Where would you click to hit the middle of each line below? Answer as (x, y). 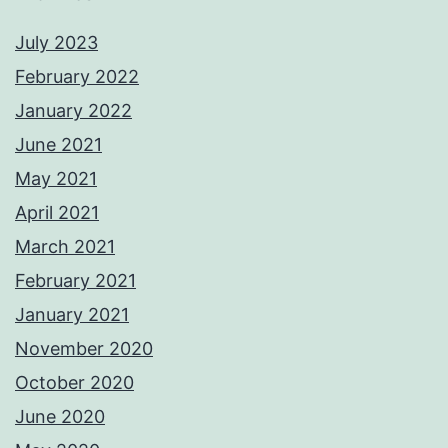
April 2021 (57, 213)
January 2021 (72, 315)
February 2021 (75, 281)
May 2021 (56, 179)
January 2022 (73, 111)
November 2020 (84, 349)
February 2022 (77, 77)
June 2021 (58, 145)
